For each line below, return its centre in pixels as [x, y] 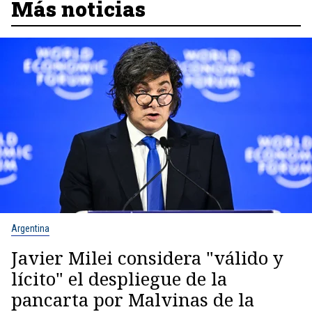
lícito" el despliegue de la [119, 279]
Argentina [30, 229]
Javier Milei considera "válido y [147, 258]
